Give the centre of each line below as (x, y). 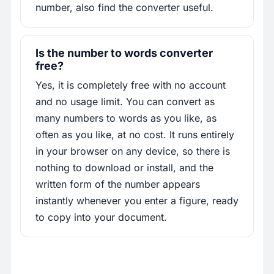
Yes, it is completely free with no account (131, 85)
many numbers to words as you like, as (126, 118)
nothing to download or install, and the (124, 168)
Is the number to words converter (124, 53)
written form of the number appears (118, 184)
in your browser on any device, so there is (133, 151)
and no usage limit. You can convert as (125, 102)
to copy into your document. (101, 217)
